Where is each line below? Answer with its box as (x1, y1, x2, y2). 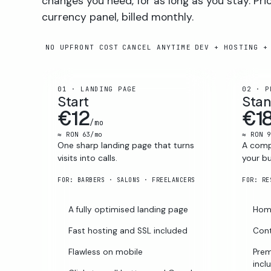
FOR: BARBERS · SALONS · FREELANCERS (57, 175, 195, 184)
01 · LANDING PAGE (57, 84, 137, 93)
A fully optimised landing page (68, 204, 188, 215)
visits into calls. (57, 152, 117, 163)
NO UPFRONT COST (45, 42, 119, 51)
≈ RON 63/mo (57, 129, 102, 139)
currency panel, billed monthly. (41, 10, 194, 24)
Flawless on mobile (68, 247, 143, 258)
